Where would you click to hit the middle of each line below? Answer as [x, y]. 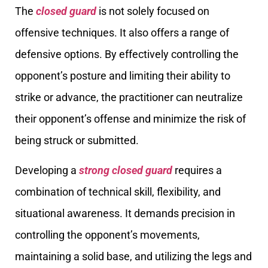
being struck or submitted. [77, 141]
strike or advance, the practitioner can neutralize [129, 98]
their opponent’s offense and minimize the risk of [130, 119]
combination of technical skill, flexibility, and [118, 192]
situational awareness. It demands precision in [125, 214]
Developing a [47, 170]
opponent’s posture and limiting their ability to [123, 76]
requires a [197, 170]
